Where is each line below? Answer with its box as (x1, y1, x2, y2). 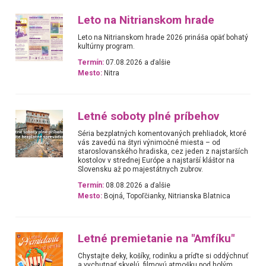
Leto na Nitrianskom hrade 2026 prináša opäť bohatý (78, 33, 249, 42)
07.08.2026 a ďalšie (104, 58, 171, 67)
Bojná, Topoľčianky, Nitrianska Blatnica (102, 192, 231, 201)
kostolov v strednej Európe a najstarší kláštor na (78, 156, 235, 164)
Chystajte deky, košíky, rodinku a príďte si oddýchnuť (78, 252, 249, 261)
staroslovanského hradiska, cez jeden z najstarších (78, 147, 249, 156)
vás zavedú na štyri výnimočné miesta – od (78, 138, 221, 147)
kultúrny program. (78, 42, 135, 51)
